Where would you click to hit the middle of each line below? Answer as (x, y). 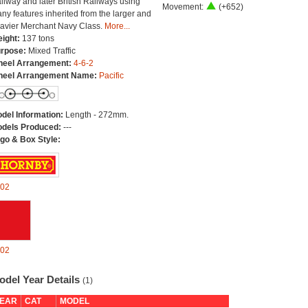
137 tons (38, 38)
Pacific (111, 76)
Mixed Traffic (52, 51)
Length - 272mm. (97, 115)
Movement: (184, 7)
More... (117, 26)
